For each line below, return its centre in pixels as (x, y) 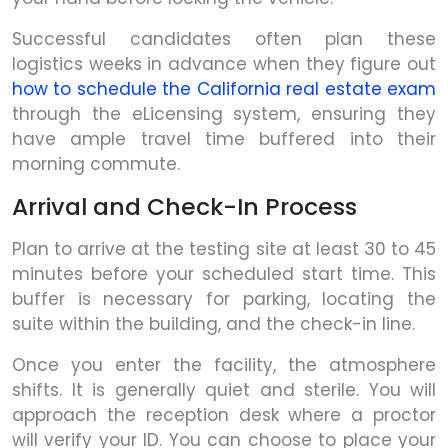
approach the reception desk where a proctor (224, 414)
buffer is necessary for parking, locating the (224, 298)
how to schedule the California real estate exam (224, 88)
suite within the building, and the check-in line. (213, 323)
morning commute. (96, 163)
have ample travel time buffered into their (224, 138)
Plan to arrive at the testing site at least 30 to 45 (224, 248)
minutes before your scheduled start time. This (224, 273)
